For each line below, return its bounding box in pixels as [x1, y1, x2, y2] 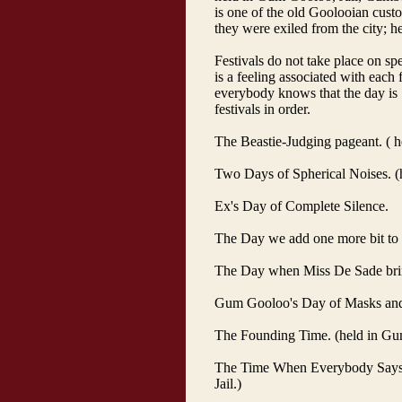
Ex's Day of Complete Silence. [214, 198, 389, 214]
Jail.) [214, 376, 241, 391]
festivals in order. [214, 101, 310, 117]
